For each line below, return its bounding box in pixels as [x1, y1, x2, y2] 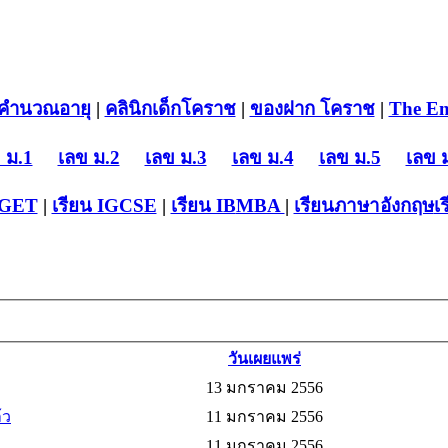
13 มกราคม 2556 [206, 379, 323, 397]
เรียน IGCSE [51, 194, 157, 216]
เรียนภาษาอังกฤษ [293, 194, 434, 216]
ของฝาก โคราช [249, 98, 375, 120]
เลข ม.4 [231, 146, 294, 168]
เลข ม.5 [318, 146, 381, 168]
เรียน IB [170, 194, 236, 216]
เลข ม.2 [57, 146, 120, 168]
